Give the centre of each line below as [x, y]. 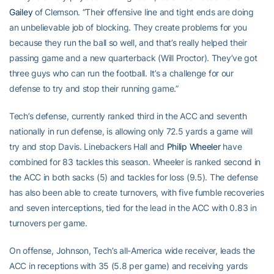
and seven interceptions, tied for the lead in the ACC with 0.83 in [133, 208]
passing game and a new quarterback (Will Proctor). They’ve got [133, 58]
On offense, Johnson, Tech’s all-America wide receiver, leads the [132, 250]
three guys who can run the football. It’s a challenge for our [121, 73]
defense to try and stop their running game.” [94, 88]
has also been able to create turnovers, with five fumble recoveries [137, 192]
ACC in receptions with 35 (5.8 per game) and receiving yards [129, 266]
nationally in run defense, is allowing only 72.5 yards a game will [131, 131]
